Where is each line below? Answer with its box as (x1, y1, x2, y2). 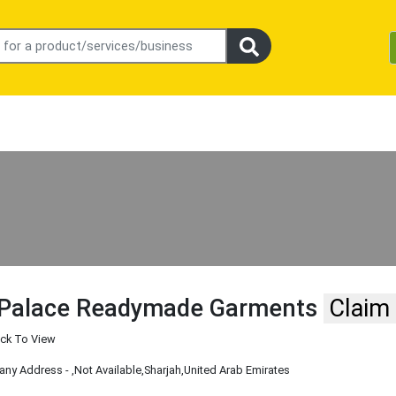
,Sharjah (141, 363, 182, 377)
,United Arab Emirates (181, 363, 291, 377)
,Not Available (72, 363, 142, 377)
